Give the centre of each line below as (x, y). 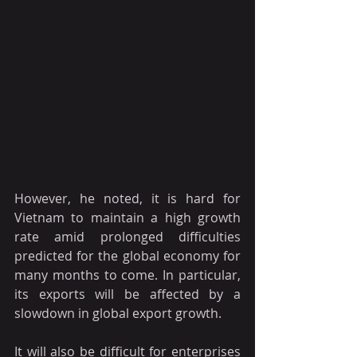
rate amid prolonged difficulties (127, 237)
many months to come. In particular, (127, 275)
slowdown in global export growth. (118, 314)
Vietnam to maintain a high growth (127, 218)
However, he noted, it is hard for (127, 199)
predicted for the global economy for (127, 256)
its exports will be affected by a (127, 294)
